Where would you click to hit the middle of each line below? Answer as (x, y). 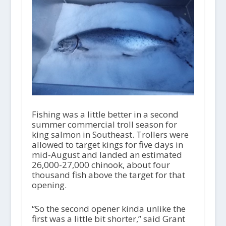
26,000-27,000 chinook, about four (101, 164)
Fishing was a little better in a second (105, 114)
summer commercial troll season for (104, 124)
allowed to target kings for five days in (107, 144)
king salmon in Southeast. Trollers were (110, 134)
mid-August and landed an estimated (107, 154)
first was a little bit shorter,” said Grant (108, 218)
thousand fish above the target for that (108, 175)
